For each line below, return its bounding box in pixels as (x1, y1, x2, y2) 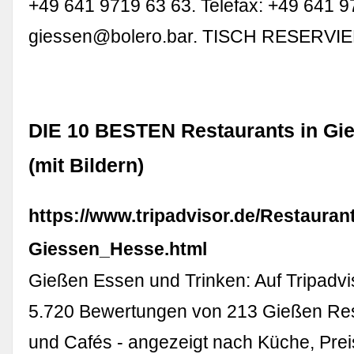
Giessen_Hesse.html (28, 239, 208, 260)
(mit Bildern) (28, 155, 145, 177)
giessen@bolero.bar (28, 25, 194, 47)
